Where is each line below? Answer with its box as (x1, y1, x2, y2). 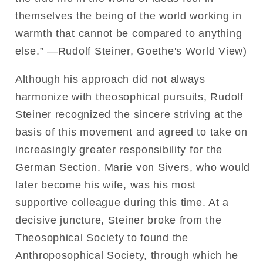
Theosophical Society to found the (15, 231, 188, 244)
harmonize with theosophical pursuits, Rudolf (15, 90, 244, 103)
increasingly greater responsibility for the (15, 143, 222, 156)
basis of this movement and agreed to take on (15, 126, 248, 138)
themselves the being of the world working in (15, 9, 242, 22)
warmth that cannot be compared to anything (15, 27, 242, 39)
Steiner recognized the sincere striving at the (15, 108, 244, 120)
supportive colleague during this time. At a (15, 196, 229, 208)
